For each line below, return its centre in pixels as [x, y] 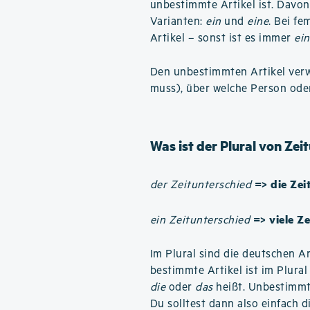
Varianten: [178, 22]
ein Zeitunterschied [200, 220]
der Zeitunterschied [201, 185]
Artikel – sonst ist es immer [222, 38]
